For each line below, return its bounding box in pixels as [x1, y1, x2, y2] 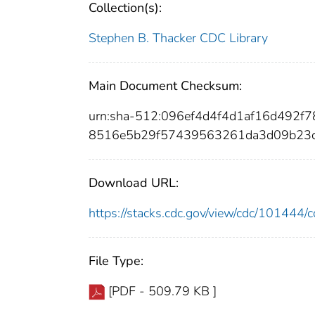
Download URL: [89, 174, 179, 192]
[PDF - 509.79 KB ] [108, 283, 217, 300]
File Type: [89, 252, 143, 270]
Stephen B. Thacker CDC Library [89, 30, 268, 47]
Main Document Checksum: [89, 77, 242, 95]
